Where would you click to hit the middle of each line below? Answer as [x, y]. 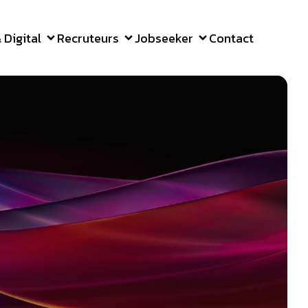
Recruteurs [88, 38]
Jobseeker [164, 38]
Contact [231, 38]
